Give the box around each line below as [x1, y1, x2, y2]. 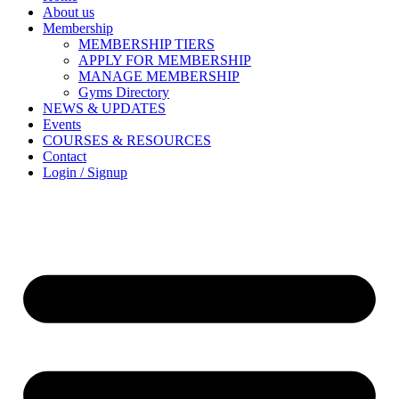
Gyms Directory [78, 84, 169, 100]
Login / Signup [43, 164, 127, 180]
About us [43, 4, 94, 20]
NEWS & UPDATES [43, 100, 166, 116]
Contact [43, 148, 86, 164]
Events [43, 116, 81, 132]
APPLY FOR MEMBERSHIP [78, 52, 251, 68]
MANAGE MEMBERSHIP [78, 68, 240, 84]
